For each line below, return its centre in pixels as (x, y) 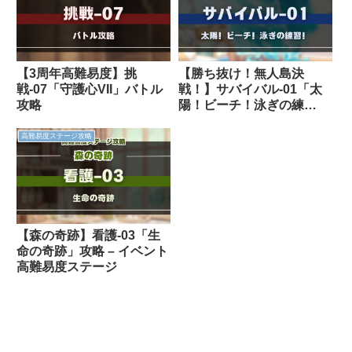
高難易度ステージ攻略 (57, 136)
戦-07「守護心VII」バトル (90, 90)
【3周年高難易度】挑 (77, 74)
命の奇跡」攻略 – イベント (92, 251)
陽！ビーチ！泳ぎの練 (241, 105)
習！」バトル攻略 (228, 121)
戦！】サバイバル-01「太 (250, 90)
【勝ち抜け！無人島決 (241, 74)
